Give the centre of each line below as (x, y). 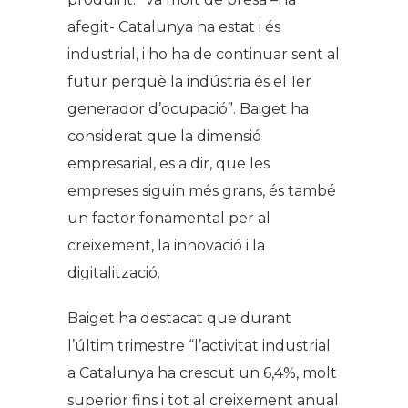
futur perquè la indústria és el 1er (189, 82)
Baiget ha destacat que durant (179, 319)
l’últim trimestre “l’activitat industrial (199, 346)
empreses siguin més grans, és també (202, 191)
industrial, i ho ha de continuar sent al (204, 55)
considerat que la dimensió (164, 137)
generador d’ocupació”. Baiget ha (188, 109)
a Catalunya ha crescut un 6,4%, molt (202, 373)
